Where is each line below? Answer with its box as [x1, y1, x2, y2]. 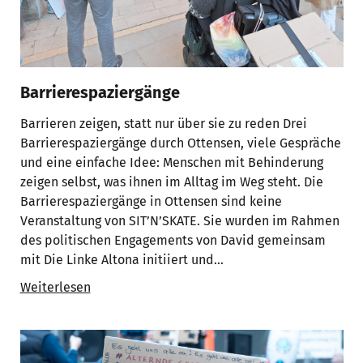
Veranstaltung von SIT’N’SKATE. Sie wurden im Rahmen [19, 213, 340, 228]
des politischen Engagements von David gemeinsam [19, 233, 326, 248]
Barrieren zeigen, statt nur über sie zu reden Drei [19, 116, 307, 131]
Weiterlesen [19, 280, 91, 295]
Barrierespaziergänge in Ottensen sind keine [19, 194, 282, 209]
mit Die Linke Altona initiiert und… [19, 252, 224, 267]
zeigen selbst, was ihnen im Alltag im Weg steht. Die [19, 174, 323, 190]
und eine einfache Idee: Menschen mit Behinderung [19, 155, 323, 170]
